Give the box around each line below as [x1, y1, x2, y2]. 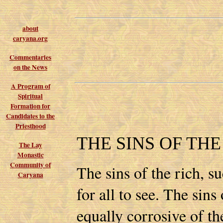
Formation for [10, 101, 50, 111]
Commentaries [9, 52, 51, 62]
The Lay [18, 140, 42, 150]
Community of [10, 160, 51, 170]
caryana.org [13, 33, 48, 43]
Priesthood [15, 121, 46, 131]
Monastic [17, 150, 44, 160]
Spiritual [18, 91, 43, 101]
